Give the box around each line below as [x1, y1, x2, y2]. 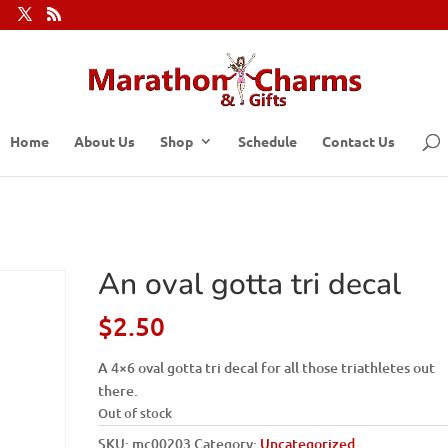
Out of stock [98, 404, 173, 422]
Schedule [238, 132, 297, 150]
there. [98, 381, 139, 400]
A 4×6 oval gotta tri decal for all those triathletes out [98, 358, 436, 377]
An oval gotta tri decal [98, 264, 402, 305]
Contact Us [322, 132, 395, 150]
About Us [74, 132, 135, 150]
